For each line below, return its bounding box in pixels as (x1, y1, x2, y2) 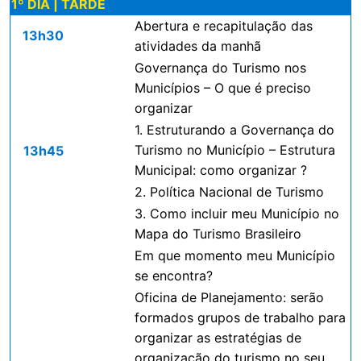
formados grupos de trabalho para (135, 309, 346, 326)
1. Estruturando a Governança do (135, 122, 334, 138)
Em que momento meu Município (135, 247, 335, 263)
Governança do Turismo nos (135, 60, 306, 76)
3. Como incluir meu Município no (135, 205, 339, 222)
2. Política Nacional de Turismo (135, 184, 324, 200)
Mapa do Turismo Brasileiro (135, 226, 301, 242)
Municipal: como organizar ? (135, 162, 307, 178)
